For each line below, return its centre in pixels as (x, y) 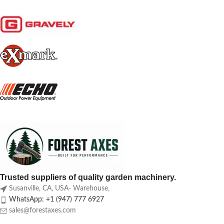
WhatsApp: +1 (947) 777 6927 (56, 200)
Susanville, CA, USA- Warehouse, (59, 189)
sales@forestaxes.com (42, 211)
